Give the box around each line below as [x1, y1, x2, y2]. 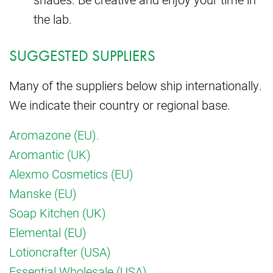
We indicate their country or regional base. [9, 96, 230, 113]
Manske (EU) [9, 185, 77, 201]
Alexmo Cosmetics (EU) [9, 165, 133, 182]
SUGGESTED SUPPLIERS [9, 45, 155, 66]
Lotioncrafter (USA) [9, 243, 111, 260]
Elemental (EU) [9, 224, 87, 240]
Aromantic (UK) [9, 146, 91, 162]
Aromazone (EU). [9, 126, 99, 143]
